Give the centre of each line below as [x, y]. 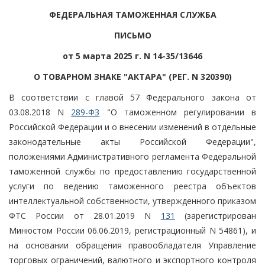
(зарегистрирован [216, 215]
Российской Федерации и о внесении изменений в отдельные [132, 127]
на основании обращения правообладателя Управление [132, 245]
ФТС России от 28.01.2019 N [85, 215]
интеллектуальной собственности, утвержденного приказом [132, 201]
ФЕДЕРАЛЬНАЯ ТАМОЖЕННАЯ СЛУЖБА [132, 14]
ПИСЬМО [132, 35]
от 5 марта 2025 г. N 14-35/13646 [132, 56]
